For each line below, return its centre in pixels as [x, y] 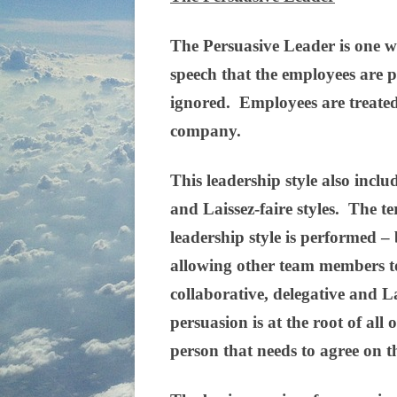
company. [208, 131]
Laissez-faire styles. [276, 209]
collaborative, [222, 294]
